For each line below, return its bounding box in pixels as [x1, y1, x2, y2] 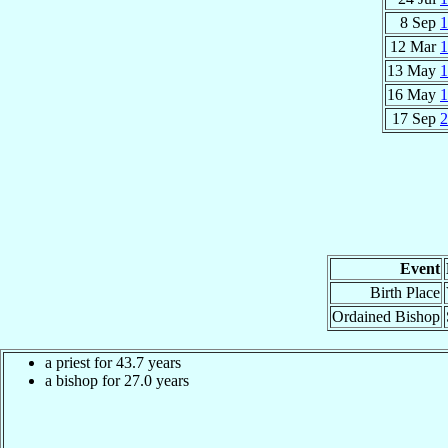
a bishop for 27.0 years [45, 371, 189, 389]
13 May [387, 61, 440, 79]
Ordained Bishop [332, 307, 440, 325]
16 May [387, 85, 440, 103]
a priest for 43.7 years [45, 353, 181, 371]
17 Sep [392, 109, 440, 127]
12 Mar [390, 37, 440, 55]
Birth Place [370, 283, 440, 301]
